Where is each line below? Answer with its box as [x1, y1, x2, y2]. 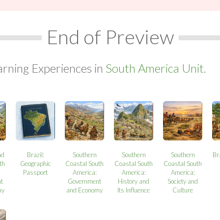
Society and [167, 177, 198, 185]
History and [118, 177, 150, 185]
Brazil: [27, 150, 44, 159]
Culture [172, 186, 193, 194]
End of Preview [46, 25, 174, 49]
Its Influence [117, 186, 150, 194]
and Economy [66, 186, 103, 194]
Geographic [20, 159, 51, 167]
